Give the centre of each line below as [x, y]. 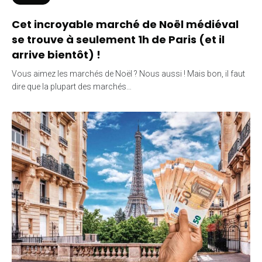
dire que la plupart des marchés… [72, 86]
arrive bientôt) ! [56, 54]
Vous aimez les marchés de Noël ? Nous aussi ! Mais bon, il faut [128, 73]
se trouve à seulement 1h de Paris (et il [118, 39]
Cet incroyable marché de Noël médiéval [125, 24]
